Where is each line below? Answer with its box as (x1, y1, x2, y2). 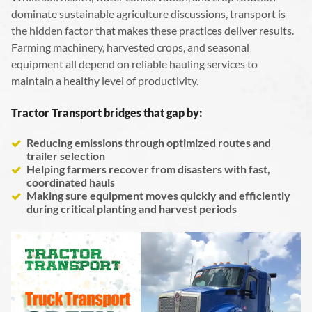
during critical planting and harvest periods (26, 202, 237, 216)
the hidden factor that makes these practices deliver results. (11, 24, 294, 38)
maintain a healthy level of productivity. (11, 74, 198, 88)
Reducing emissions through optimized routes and (26, 136, 271, 150)
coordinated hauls (26, 175, 115, 189)
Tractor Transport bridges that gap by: (11, 106, 202, 120)
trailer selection (26, 149, 105, 163)
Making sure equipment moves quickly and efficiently (26, 189, 290, 203)
